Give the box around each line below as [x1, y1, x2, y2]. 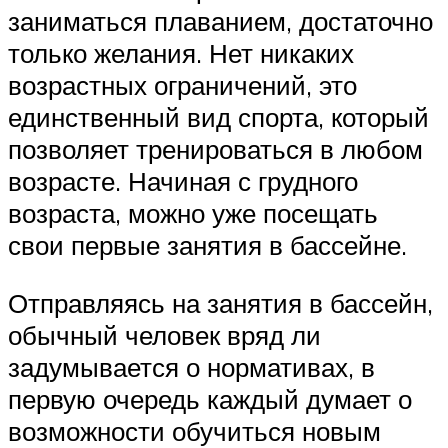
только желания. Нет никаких [8, 37, 354, 70]
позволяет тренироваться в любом [8, 133, 423, 166]
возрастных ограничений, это [8, 69, 357, 102]
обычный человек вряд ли [8, 318, 321, 351]
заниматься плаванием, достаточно [8, 5, 433, 38]
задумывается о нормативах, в [8, 350, 375, 383]
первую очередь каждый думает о [8, 382, 412, 415]
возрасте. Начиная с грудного [8, 165, 358, 198]
